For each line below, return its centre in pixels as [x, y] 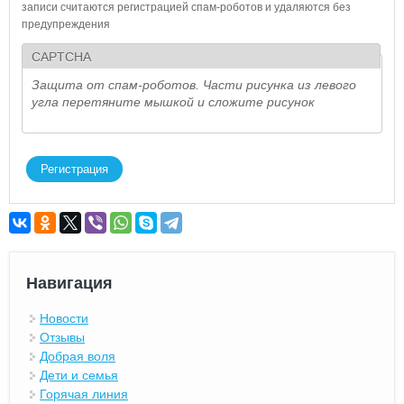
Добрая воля [78, 356]
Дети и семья [79, 375]
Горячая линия [84, 394]
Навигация [69, 283]
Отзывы [62, 337]
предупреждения [65, 24]
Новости [64, 318]
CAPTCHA [61, 56]
